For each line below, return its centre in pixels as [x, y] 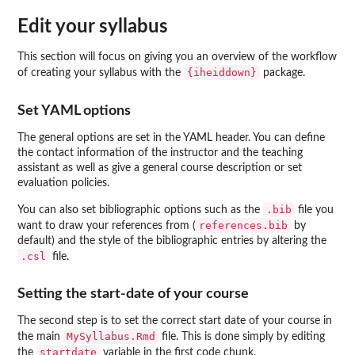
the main [40, 336]
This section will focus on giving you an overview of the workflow [177, 57]
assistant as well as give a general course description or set [160, 168]
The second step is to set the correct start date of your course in [175, 321]
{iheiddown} [222, 73]
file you [314, 210]
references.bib [243, 225]
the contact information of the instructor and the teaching [160, 153]
